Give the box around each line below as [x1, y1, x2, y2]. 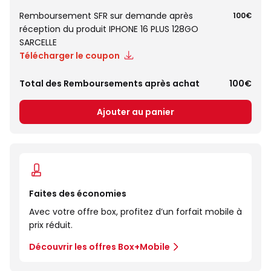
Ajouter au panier [97, 106, 174, 118]
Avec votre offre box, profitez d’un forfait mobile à [29, 206, 242, 218]
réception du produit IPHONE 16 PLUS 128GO [19, 23, 198, 35]
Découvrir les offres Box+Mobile [29, 241, 170, 253]
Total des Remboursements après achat [19, 77, 200, 90]
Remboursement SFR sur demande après [19, 10, 193, 22]
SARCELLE [19, 36, 57, 48]
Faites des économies [29, 188, 126, 200]
